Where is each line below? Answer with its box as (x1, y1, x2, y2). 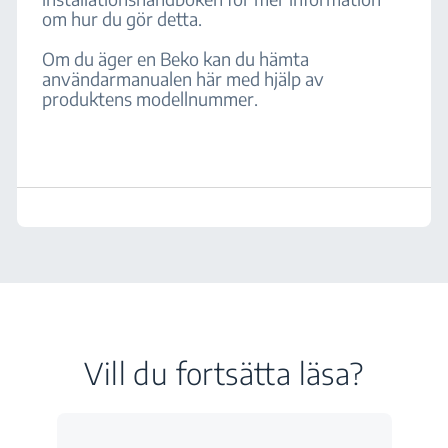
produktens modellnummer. (42, 87, 259, 110)
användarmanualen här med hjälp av (42, 67, 325, 90)
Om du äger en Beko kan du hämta (42, 47, 310, 70)
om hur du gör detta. (42, 7, 207, 30)
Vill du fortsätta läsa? (84, 354, 364, 392)
